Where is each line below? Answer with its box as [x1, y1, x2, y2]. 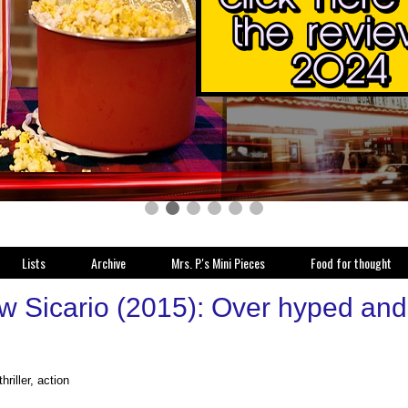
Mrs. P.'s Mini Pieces [171, 253, 265, 272]
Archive [91, 253, 126, 272]
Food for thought [311, 253, 392, 272]
